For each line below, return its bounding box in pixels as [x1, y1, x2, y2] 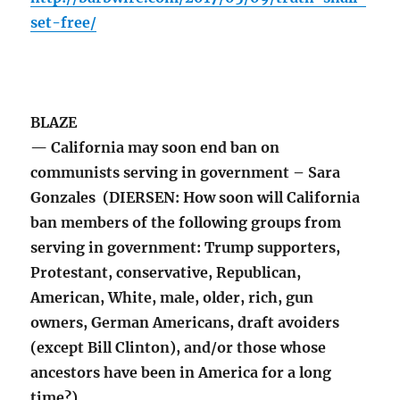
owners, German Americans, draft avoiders [30, 313, 340, 332]
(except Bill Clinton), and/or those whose [30, 338, 327, 357]
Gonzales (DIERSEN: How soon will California [30, 188, 361, 207]
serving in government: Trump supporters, [30, 238, 341, 257]
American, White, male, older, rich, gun [30, 288, 314, 307]
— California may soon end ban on [30, 138, 280, 157]
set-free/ [30, 13, 97, 32]
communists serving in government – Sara [30, 163, 341, 182]
